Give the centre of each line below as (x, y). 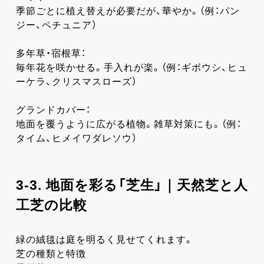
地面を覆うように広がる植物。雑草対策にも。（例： (128, 124)
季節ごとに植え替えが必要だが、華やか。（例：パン (128, 11)
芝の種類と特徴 (51, 253)
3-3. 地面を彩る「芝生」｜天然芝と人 (132, 185)
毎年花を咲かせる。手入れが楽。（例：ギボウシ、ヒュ (131, 67)
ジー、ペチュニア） (56, 25)
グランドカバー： (53, 110)
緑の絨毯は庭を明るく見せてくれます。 (105, 239)
